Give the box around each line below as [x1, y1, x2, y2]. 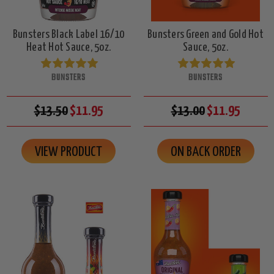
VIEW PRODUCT [35, 145, 102, 160]
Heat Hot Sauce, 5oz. [26, 42, 111, 54]
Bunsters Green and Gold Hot [147, 29, 264, 41]
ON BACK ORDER [170, 145, 241, 160]
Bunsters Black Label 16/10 [12, 29, 125, 41]
